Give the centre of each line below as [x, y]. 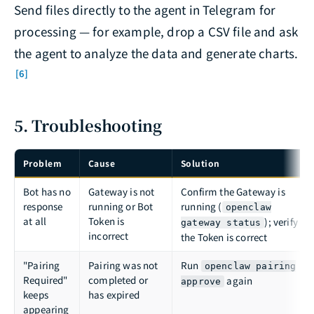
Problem [43, 163]
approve [201, 281]
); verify [281, 221]
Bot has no [47, 191]
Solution [200, 163]
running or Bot [121, 206]
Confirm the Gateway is [233, 191]
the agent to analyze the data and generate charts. [156, 53]
